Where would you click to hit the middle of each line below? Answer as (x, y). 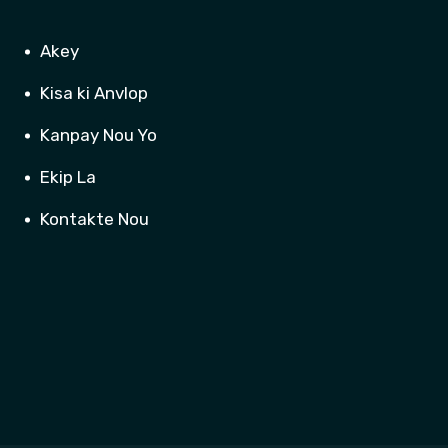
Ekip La (68, 177)
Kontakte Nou (94, 219)
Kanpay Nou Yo (98, 135)
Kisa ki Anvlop (94, 93)
